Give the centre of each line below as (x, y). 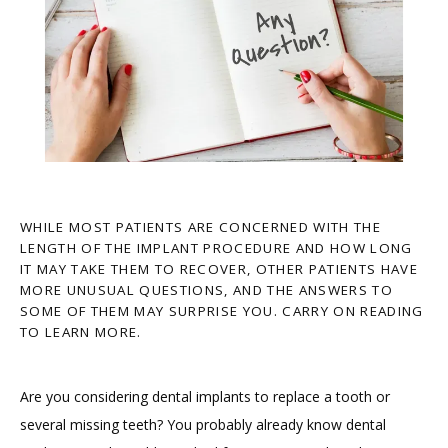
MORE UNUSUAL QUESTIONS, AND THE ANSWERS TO (207, 290)
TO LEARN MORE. (81, 332)
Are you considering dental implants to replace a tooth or (205, 396)
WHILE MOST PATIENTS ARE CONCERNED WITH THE (201, 227)
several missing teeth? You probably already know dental (203, 424)
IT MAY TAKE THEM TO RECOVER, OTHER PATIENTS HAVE (219, 269)
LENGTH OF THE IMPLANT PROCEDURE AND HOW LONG (216, 248)
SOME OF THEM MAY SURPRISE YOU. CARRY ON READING (222, 311)
